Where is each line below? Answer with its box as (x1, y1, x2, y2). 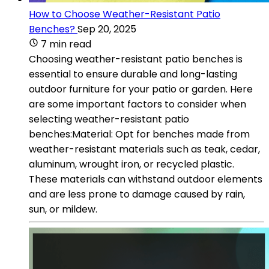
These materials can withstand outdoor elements (29, 172, 262, 186)
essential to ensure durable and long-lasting (29, 67, 237, 81)
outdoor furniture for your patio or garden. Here (29, 82, 253, 96)
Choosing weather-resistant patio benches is (29, 52, 243, 66)
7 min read (41, 37, 91, 51)
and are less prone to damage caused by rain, (29, 187, 245, 201)
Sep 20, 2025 (77, 22, 136, 36)
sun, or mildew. (29, 202, 97, 216)
